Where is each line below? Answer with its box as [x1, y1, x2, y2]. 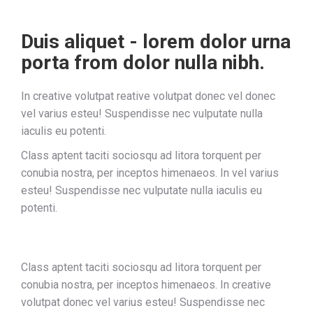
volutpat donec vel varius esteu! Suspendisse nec [21, 296, 265, 309]
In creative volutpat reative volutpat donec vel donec [21, 89, 275, 103]
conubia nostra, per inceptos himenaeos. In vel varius [21, 166, 279, 180]
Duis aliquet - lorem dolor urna [21, 30, 291, 53]
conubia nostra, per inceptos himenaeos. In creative [21, 278, 271, 291]
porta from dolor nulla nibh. [21, 51, 265, 74]
